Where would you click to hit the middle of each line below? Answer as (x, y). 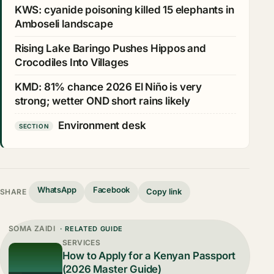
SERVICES (81, 242)
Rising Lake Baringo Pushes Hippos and (110, 48)
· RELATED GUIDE (90, 228)
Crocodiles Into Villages (72, 62)
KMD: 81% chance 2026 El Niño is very (108, 87)
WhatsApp (57, 189)
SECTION (34, 126)
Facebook (111, 189)
